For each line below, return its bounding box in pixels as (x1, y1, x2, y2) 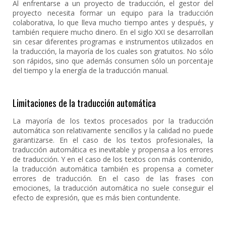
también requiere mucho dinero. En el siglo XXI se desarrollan (13, 27, 213, 37)
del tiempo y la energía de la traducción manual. (13, 66, 169, 75)
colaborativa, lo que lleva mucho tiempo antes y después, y (13, 18, 213, 27)
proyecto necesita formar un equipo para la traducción (13, 8, 213, 18)
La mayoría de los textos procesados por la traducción (13, 116, 213, 126)
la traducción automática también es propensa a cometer (13, 164, 213, 174)
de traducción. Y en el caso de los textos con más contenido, (13, 154, 213, 164)
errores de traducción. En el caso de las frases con (13, 174, 213, 183)
